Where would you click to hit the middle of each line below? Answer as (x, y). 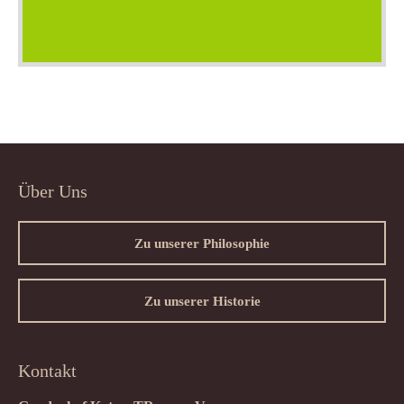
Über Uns (53, 191)
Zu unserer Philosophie (202, 243)
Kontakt (47, 370)
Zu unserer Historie (202, 300)
